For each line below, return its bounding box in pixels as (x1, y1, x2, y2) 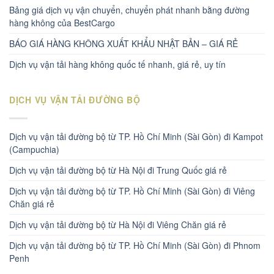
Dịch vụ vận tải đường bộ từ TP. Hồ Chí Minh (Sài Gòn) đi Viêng (9, 184, 255, 197)
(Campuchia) (9, 143, 59, 155)
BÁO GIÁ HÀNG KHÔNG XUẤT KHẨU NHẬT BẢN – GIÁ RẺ (9, 37, 238, 50)
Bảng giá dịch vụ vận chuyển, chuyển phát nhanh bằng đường (9, 4, 250, 17)
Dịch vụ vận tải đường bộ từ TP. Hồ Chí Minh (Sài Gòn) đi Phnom (9, 239, 261, 251)
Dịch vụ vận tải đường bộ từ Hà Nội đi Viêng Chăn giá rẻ (9, 218, 226, 231)
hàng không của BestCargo (9, 17, 115, 29)
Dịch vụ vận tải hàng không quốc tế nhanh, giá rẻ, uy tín (9, 58, 226, 71)
